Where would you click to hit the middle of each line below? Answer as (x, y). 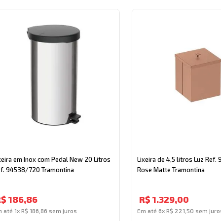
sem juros (62, 210)
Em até (147, 210)
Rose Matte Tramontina (171, 169)
